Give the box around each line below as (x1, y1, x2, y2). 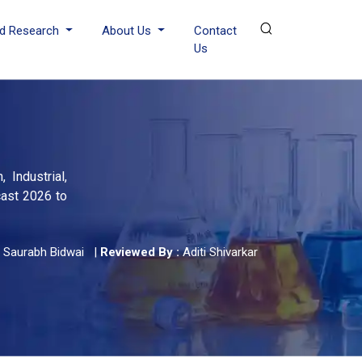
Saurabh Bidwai (3, 245, 84, 259)
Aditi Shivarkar (183, 245, 258, 259)
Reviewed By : (100, 245, 179, 259)
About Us (101, 23, 154, 38)
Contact (193, 23, 237, 38)
